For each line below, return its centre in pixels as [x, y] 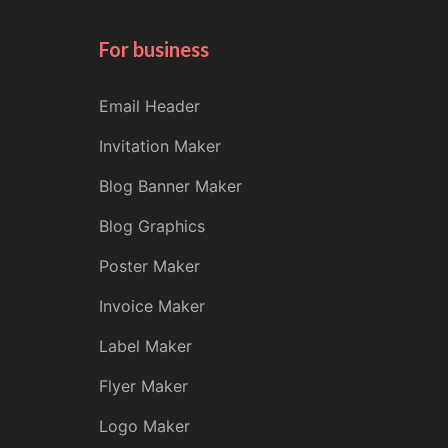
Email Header [149, 106]
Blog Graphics [152, 226]
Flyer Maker [143, 386]
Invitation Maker [160, 146]
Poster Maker [149, 266]
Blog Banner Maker [170, 186]
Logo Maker [144, 426]
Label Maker [145, 346]
